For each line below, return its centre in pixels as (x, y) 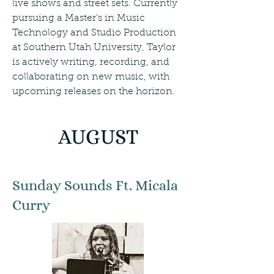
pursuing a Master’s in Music (79, 18)
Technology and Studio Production (94, 33)
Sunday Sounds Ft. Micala (95, 185)
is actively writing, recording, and (91, 62)
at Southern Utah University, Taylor (94, 48)
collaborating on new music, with (91, 77)
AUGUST (98, 137)
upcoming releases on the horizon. (94, 92)
